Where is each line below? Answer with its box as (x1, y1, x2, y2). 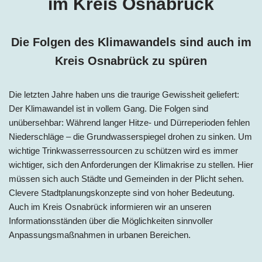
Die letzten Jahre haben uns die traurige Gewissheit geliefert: (9, 89, 239, 99)
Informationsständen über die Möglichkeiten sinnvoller (9, 215, 213, 226)
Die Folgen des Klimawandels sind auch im (11, 35, 251, 49)
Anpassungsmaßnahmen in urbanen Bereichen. (9, 229, 191, 240)
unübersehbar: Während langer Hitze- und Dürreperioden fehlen (9, 117, 250, 127)
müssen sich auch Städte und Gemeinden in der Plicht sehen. (9, 173, 244, 184)
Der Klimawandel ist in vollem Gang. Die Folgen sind (9, 103, 208, 113)
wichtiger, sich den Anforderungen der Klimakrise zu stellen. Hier (9, 159, 253, 170)
